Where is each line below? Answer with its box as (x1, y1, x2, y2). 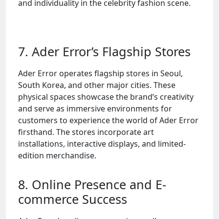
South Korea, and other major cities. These (18, 80, 175, 90)
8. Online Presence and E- (18, 176, 166, 193)
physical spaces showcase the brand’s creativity (18, 91, 194, 102)
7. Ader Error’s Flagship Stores (18, 43, 191, 60)
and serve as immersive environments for (18, 103, 172, 114)
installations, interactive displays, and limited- (18, 138, 186, 149)
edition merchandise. (18, 150, 96, 161)
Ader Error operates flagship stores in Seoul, (18, 68, 183, 79)
